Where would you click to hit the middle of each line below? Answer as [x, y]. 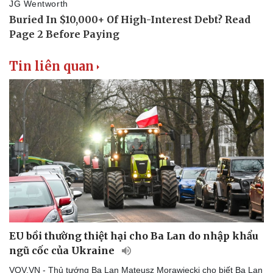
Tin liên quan [51, 66]
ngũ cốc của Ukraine [63, 250]
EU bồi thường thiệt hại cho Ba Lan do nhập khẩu [134, 236]
